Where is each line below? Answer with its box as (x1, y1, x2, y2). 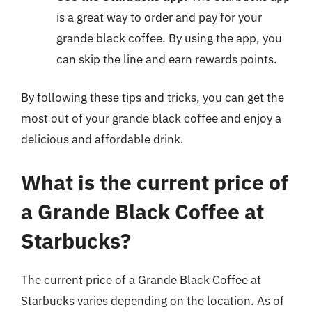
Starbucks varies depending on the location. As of (21, 292, 284, 309)
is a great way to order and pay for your (56, 9, 262, 25)
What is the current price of (21, 168, 288, 196)
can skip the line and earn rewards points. (56, 51, 277, 67)
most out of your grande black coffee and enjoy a (21, 111, 281, 126)
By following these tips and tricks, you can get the (21, 90, 284, 105)
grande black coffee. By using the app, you (56, 30, 282, 46)
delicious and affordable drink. (21, 132, 184, 147)
